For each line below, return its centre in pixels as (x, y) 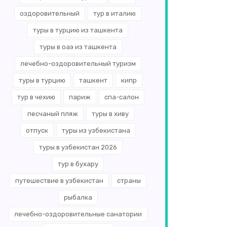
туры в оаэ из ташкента (78, 47)
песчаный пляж (52, 114)
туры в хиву (110, 114)
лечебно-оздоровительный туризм (78, 64)
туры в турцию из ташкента (78, 30)
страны (129, 181)
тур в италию (115, 13)
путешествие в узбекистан (59, 181)
